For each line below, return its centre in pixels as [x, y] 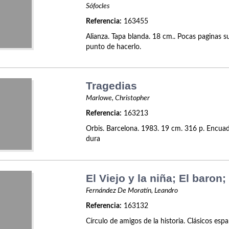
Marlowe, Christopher [118, 98]
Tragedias [112, 86]
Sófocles [98, 6]
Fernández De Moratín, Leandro [132, 191]
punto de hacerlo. [114, 47]
